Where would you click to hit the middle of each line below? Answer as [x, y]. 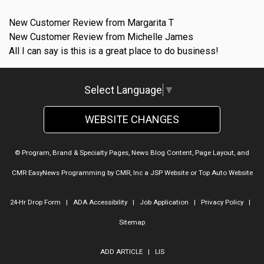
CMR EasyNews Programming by [63, 172]
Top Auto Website [225, 172]
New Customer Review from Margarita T [91, 22]
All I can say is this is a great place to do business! [114, 51]
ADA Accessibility [100, 202]
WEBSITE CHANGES [132, 119]
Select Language [123, 90]
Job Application [164, 202]
